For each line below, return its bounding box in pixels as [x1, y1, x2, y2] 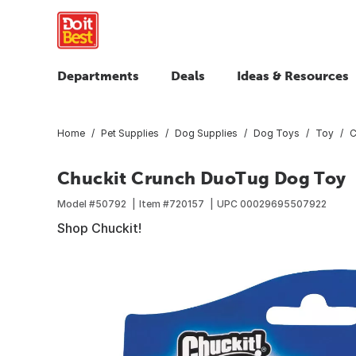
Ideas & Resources [237, 68, 349, 83]
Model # [57, 197, 95, 210]
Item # [139, 197, 169, 210]
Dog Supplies [175, 126, 238, 139]
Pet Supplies [101, 126, 159, 139]
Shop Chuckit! [57, 219, 141, 236]
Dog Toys [253, 126, 300, 139]
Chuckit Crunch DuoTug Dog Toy [57, 167, 346, 188]
